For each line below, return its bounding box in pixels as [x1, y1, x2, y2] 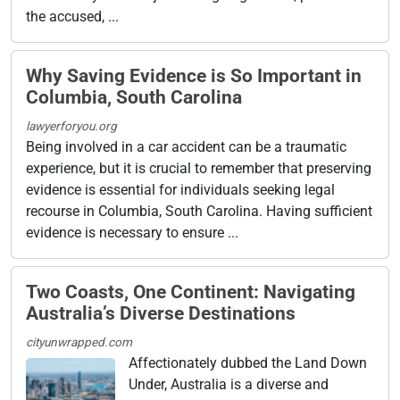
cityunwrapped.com [26, 334, 132, 349]
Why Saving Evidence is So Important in [26, 64, 362, 87]
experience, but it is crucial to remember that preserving [26, 159, 371, 177]
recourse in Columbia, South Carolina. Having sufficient [26, 202, 372, 220]
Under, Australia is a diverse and [129, 375, 329, 393]
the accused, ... [26, 7, 119, 25]
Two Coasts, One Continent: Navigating [26, 280, 355, 303]
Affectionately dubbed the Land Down [129, 354, 367, 371]
